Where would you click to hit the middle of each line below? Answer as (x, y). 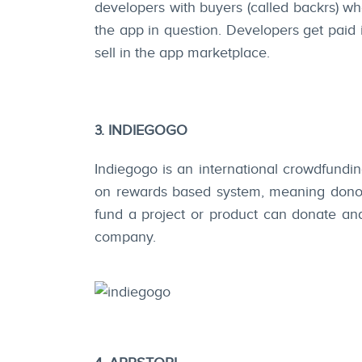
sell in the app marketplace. (182, 53)
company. (125, 238)
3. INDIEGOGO (141, 131)
